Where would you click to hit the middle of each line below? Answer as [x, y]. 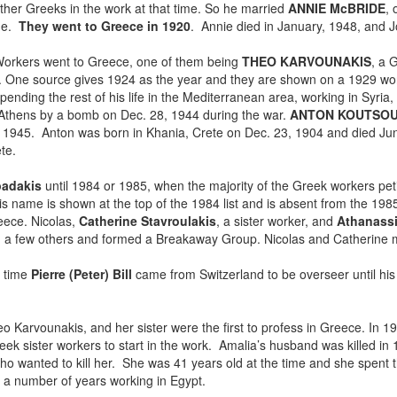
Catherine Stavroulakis [148, 221]
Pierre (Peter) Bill [82, 274]
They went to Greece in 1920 [105, 26]
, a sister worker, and [276, 221]
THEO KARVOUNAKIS [307, 62]
